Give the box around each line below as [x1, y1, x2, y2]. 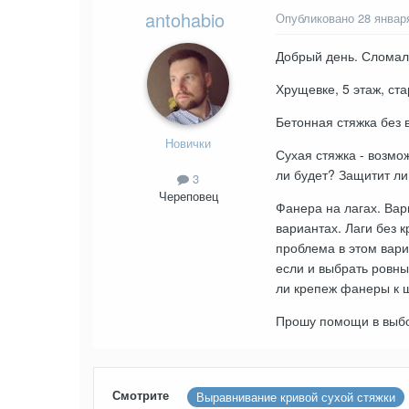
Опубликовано [276, 9, 358, 27]
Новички [165, 134, 211, 152]
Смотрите [112, 386, 169, 404]
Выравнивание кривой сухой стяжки [196, 388, 395, 406]
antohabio [144, 6, 225, 34]
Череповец [158, 187, 218, 205]
